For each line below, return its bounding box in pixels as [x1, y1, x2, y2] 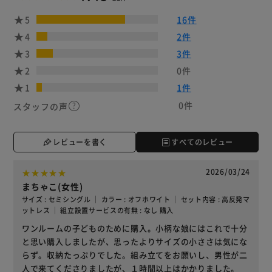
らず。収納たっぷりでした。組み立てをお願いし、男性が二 [21, 249, 248, 261]
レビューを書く [53, 136, 107, 147]
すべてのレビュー [171, 136, 234, 147]
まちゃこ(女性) [21, 180, 83, 193]
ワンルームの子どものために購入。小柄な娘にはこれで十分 [21, 222, 248, 234]
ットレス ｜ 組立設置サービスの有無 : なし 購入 [21, 205, 174, 216]
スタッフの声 [13, 100, 68, 112]
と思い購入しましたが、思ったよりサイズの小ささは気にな [21, 236, 248, 248]
